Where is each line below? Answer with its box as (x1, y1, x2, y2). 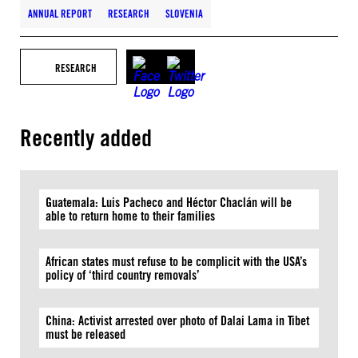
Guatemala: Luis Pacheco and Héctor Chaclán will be (46, 195, 292, 210)
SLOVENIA (165, 7, 203, 20)
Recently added (20, 124, 152, 152)
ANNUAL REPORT (28, 7, 92, 20)
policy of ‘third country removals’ (46, 268, 206, 283)
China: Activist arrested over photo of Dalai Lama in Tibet (46, 313, 309, 328)
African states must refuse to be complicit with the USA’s (46, 254, 307, 269)
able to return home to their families (46, 209, 215, 224)
